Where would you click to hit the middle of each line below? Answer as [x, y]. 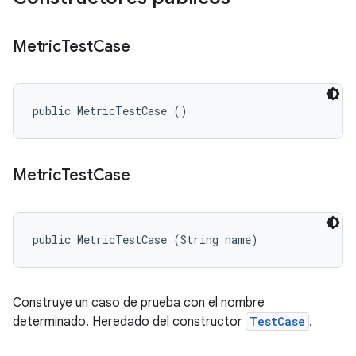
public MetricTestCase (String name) [145, 240]
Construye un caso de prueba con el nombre [139, 303]
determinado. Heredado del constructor [129, 322]
